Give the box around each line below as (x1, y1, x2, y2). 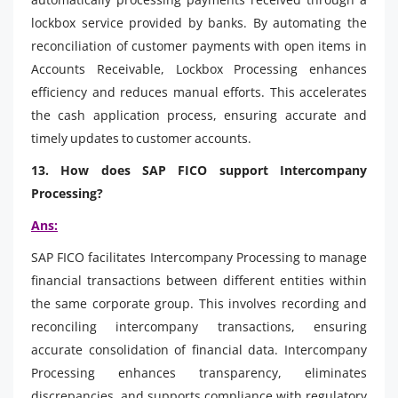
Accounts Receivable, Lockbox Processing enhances (31, 60, 367, 77)
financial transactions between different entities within (31, 271, 367, 289)
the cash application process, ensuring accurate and (31, 106, 367, 123)
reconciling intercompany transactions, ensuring (31, 317, 367, 335)
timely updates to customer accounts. (31, 129, 251, 147)
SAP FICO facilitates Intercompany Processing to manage (31, 248, 367, 266)
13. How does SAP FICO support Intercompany (31, 161, 367, 179)
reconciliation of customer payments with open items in (31, 36, 367, 54)
